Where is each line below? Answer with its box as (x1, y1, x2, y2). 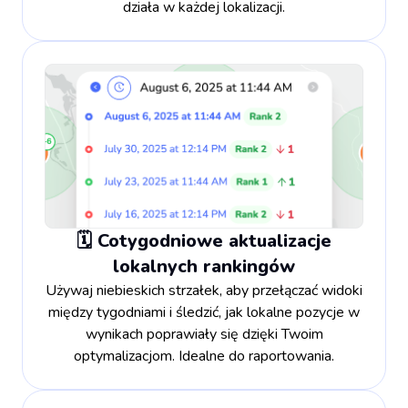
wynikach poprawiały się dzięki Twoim (85, 323, 323, 344)
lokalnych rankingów (113, 253, 295, 279)
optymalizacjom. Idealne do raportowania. (74, 345, 334, 366)
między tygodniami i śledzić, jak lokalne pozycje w (48, 301, 360, 322)
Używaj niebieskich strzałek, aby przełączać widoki (46, 280, 362, 301)
